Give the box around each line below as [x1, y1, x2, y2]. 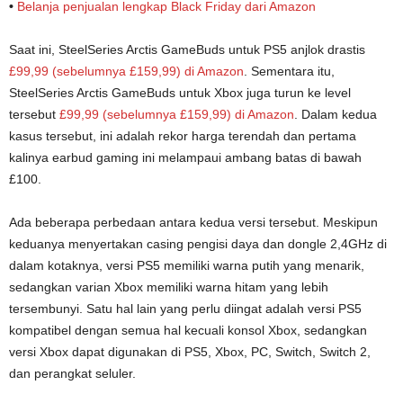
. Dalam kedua [294, 106, 377, 121]
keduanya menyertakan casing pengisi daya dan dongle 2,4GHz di [9, 236, 387, 251]
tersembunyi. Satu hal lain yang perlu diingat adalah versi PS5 [9, 300, 362, 316]
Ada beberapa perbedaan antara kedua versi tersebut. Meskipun [9, 214, 378, 229]
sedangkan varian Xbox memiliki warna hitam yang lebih [9, 279, 328, 294]
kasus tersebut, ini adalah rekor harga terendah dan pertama [9, 128, 356, 143]
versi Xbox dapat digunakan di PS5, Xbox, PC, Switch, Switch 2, [9, 344, 371, 359]
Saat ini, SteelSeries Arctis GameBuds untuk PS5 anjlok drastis [9, 41, 365, 57]
